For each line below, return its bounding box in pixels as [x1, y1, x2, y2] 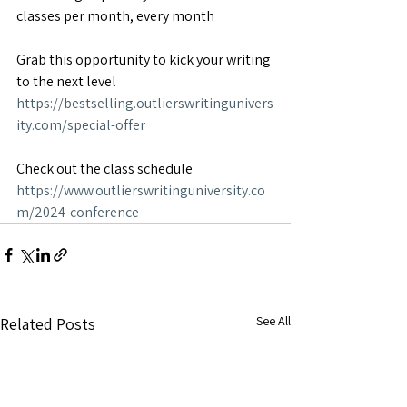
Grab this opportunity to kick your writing [16, 50, 273, 70]
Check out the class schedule [16, 159, 193, 179]
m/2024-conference [16, 203, 139, 223]
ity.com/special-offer [16, 115, 145, 135]
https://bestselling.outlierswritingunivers [16, 94, 273, 114]
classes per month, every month [16, 6, 214, 26]
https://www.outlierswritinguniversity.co [16, 181, 265, 201]
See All [256, 313, 291, 330]
